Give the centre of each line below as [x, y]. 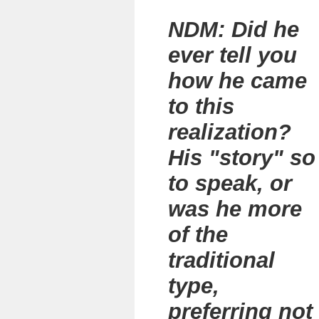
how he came [237, 81]
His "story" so [242, 158]
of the [198, 235]
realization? [233, 132]
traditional [221, 260]
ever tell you [232, 55]
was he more [235, 209]
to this [201, 106]
